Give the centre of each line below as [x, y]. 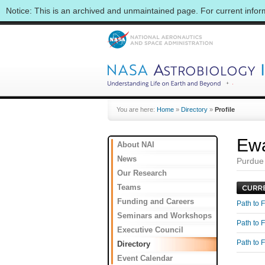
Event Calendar [145, 258]
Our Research [142, 173]
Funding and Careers [156, 201]
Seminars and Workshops [164, 216]
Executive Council [150, 230]
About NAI [136, 145]
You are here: [137, 109]
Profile [225, 109]
